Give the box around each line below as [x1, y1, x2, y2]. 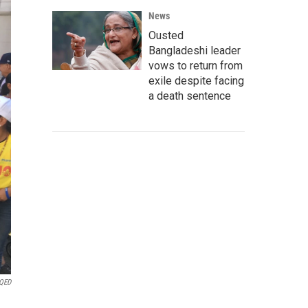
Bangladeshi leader [148, 44, 241, 57]
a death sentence [148, 89, 231, 102]
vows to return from [148, 59, 243, 72]
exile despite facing [148, 74, 244, 87]
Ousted [148, 29, 184, 42]
